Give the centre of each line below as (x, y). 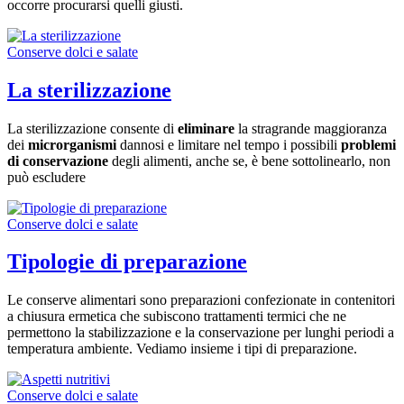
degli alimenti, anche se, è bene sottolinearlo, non (251, 161)
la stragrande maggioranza (312, 128)
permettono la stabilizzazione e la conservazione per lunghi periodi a (201, 333)
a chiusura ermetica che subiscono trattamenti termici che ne (177, 317)
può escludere (46, 177)
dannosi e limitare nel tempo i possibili (230, 144)
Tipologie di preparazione (127, 262)
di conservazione (60, 161)
